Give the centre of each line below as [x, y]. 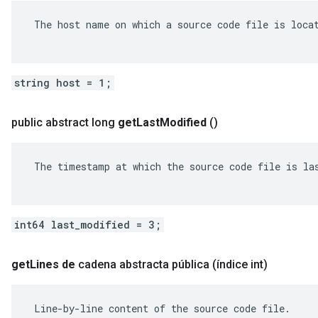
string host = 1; [63, 83]
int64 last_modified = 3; [88, 225]
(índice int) [240, 264]
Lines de [53, 264]
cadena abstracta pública [144, 264]
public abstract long [63, 122]
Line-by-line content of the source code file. [159, 308]
